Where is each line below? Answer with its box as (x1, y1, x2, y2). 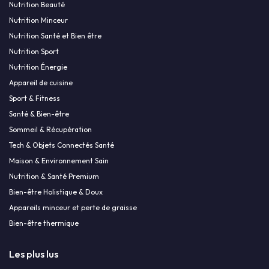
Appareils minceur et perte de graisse (9, 203, 137, 213)
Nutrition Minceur (9, 16, 68, 25)
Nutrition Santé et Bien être (9, 31, 101, 41)
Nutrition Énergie (9, 62, 67, 72)
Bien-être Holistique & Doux (9, 187, 103, 197)
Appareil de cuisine (9, 78, 73, 88)
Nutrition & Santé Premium (9, 172, 99, 181)
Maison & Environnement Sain (9, 156, 109, 166)
